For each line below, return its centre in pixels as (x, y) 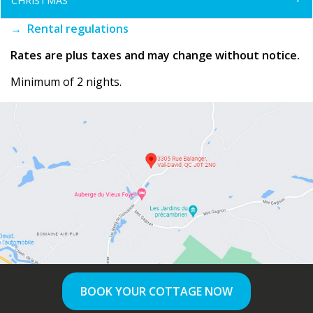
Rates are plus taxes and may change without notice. (155, 56)
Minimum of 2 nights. (66, 82)
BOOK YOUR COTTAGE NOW (156, 292)
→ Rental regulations (70, 29)
